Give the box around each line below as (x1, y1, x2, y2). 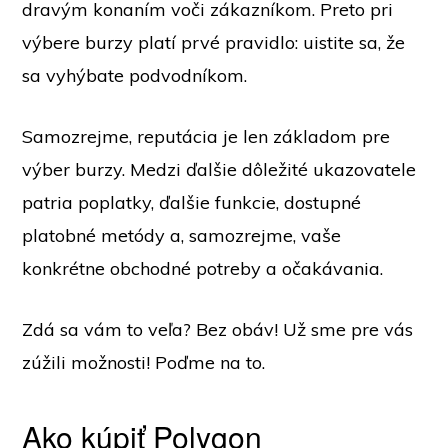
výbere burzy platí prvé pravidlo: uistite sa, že (22, 31, 406, 54)
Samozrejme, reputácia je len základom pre (22, 125, 391, 148)
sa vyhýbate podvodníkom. (22, 64, 248, 87)
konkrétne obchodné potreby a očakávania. (22, 257, 384, 280)
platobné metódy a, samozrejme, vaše (22, 224, 342, 247)
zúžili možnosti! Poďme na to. (22, 351, 266, 374)
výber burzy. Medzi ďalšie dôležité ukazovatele (22, 158, 417, 181)
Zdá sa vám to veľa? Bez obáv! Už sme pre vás (22, 318, 414, 341)
